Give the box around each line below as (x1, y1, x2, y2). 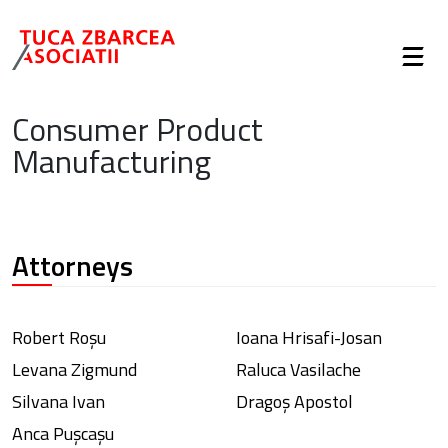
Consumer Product (12, 105, 263, 154)
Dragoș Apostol (236, 387, 353, 415)
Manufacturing (12, 137, 211, 186)
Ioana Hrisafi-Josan (236, 323, 382, 351)
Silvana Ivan (12, 387, 105, 415)
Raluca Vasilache (236, 355, 361, 383)
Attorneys (12, 243, 133, 287)
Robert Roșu (12, 323, 106, 351)
